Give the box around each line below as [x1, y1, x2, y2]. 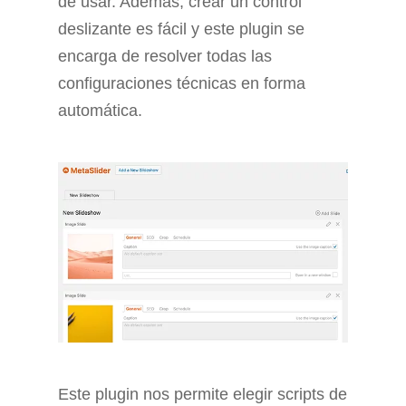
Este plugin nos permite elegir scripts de [58, 384, 347, 403]
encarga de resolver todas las [58, 47, 272, 66]
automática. [58, 101, 142, 121]
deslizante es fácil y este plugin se [58, 20, 304, 39]
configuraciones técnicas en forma [58, 74, 305, 93]
